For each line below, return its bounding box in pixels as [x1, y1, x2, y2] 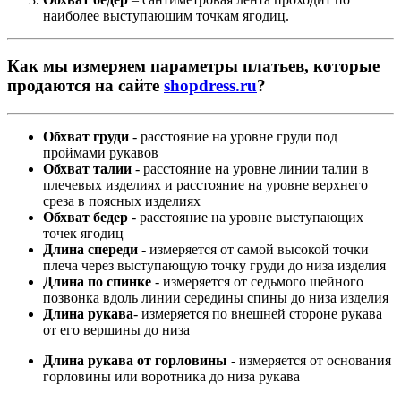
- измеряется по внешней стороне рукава [133, 306, 382, 321]
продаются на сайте [7, 76, 164, 96]
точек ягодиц [43, 226, 124, 241]
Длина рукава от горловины [43, 353, 227, 368]
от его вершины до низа [43, 322, 190, 337]
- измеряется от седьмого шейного [151, 274, 363, 289]
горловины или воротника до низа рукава [43, 369, 300, 384]
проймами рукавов [43, 145, 158, 160]
